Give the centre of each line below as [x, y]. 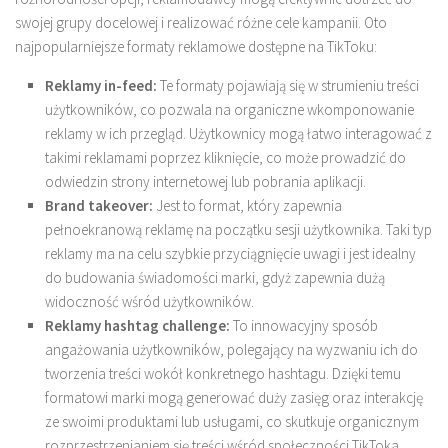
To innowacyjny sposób [304, 326]
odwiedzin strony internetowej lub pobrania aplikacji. [205, 182]
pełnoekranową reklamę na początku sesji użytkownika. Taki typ [238, 230]
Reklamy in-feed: [101, 86]
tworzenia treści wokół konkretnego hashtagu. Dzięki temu [223, 374]
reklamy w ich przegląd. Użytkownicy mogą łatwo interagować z [238, 134]
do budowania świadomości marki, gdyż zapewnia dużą [215, 278]
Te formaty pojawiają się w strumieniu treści [288, 86]
